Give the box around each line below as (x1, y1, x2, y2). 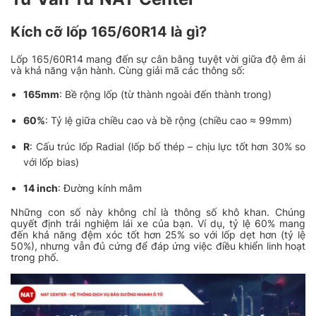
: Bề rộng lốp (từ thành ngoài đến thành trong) (59, 88, 272, 101)
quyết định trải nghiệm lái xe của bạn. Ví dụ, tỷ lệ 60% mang (11, 217, 305, 230)
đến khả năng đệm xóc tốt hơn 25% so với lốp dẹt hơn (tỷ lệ (11, 229, 305, 241)
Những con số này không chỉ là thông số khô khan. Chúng (11, 206, 305, 219)
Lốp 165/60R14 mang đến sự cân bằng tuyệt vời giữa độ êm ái (11, 53, 305, 66)
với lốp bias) (23, 156, 80, 169)
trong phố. (11, 251, 59, 264)
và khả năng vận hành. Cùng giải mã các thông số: (11, 64, 245, 77)
